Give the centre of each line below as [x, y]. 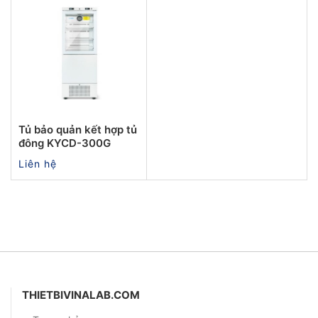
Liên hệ [38, 163]
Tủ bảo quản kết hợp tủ [78, 129]
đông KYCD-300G [65, 143]
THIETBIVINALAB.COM [81, 295]
